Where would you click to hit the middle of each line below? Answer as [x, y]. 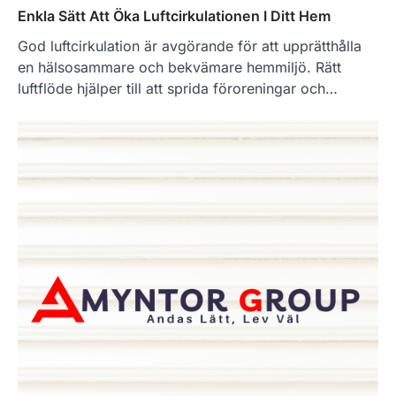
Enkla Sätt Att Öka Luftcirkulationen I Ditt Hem [174, 16]
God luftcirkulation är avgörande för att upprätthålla [190, 46]
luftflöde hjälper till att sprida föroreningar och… [178, 89]
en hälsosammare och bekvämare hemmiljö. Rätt [179, 68]
